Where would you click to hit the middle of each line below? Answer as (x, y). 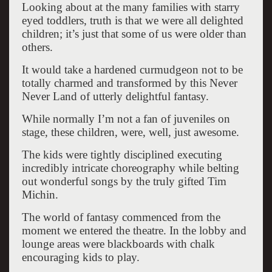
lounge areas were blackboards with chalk (118, 243)
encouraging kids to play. (80, 257)
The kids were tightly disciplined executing (122, 154)
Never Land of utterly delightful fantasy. (115, 96)
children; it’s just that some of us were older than (134, 33)
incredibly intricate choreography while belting (130, 168)
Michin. (40, 194)
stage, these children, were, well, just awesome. (130, 132)
